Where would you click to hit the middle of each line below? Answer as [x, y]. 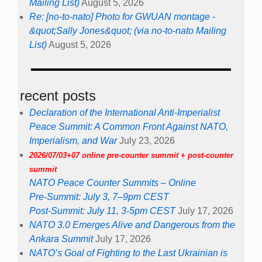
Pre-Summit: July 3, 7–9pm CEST [99, 197]
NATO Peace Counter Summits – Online [113, 183]
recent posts [58, 95]
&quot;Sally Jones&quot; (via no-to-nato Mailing [128, 30]
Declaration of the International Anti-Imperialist [125, 113]
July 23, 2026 [147, 141]
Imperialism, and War [73, 141]
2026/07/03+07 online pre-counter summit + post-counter [131, 156]
